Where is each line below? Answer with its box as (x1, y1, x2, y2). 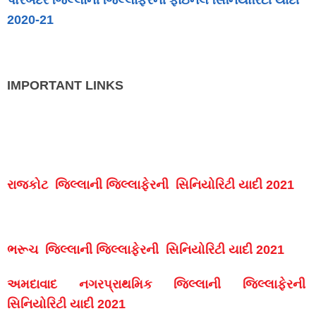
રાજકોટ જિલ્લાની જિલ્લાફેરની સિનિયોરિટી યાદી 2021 (7, 177, 294, 192)
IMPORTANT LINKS (7, 78, 123, 92)
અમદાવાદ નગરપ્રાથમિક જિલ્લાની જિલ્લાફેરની (7, 276, 309, 291)
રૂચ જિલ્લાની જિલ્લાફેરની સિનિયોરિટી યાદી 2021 (17, 242, 284, 257)
